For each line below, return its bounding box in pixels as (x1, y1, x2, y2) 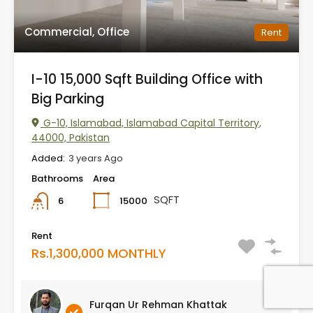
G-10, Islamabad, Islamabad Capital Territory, (41, 116, 261, 131)
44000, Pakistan (31, 131, 110, 145)
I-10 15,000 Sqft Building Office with (31, 70, 263, 89)
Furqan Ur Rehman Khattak (89, 298, 227, 312)
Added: (31, 152, 65, 166)
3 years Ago (68, 152, 123, 166)
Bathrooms (31, 172, 83, 186)
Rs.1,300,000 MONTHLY (31, 244, 166, 262)
